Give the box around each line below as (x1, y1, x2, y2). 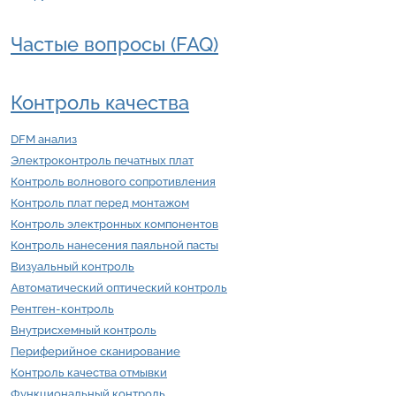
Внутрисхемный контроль (11, 324, 156, 338)
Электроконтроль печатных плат (11, 154, 194, 168)
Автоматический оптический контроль (11, 281, 227, 295)
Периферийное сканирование (11, 345, 180, 359)
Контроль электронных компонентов (11, 217, 218, 232)
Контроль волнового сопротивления (11, 175, 216, 189)
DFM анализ (11, 133, 77, 147)
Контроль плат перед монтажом (11, 196, 189, 210)
